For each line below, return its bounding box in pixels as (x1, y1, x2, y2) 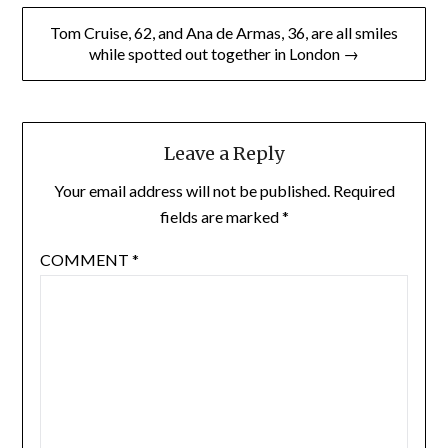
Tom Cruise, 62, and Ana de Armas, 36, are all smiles (50, 22, 398, 42)
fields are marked (159, 206, 282, 226)
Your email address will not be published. (53, 180, 330, 200)
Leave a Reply (164, 141, 284, 165)
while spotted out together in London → (89, 43, 359, 63)
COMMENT (39, 249, 132, 269)
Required (332, 180, 395, 200)
